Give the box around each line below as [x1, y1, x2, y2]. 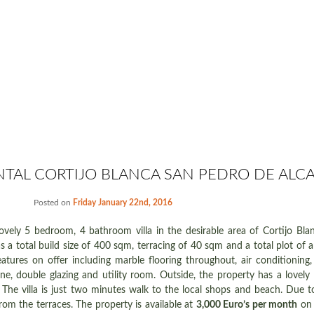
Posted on [34, 198, 74, 207]
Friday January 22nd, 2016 [73, 198, 173, 207]
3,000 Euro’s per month [196, 300, 298, 310]
